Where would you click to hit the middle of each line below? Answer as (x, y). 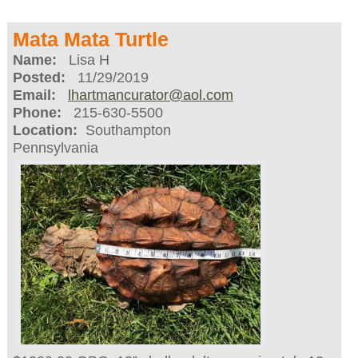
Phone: (37, 113)
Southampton (124, 131)
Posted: (39, 78)
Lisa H (83, 60)
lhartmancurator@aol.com (150, 95)
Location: (45, 131)
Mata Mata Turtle (90, 40)
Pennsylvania (55, 148)
